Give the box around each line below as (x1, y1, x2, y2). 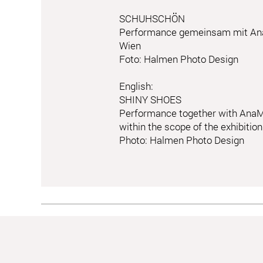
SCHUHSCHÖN (119, 12, 185, 25)
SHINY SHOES (119, 93, 181, 106)
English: (119, 79, 156, 93)
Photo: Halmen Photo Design (119, 133, 244, 147)
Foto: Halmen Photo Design (119, 52, 238, 66)
